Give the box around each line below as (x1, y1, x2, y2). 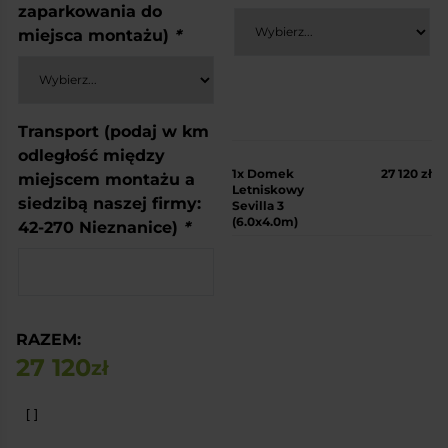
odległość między (18, 145, 165, 165)
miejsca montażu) (18, 25, 174, 45)
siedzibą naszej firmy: (18, 193, 201, 213)
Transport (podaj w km (18, 121, 209, 141)
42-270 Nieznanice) (18, 217, 183, 237)
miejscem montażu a (18, 169, 195, 189)
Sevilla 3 (232, 197, 284, 213)
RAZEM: (16, 329, 81, 349)
